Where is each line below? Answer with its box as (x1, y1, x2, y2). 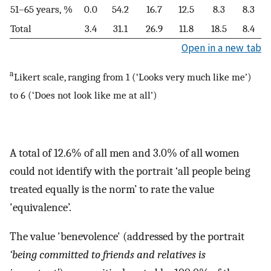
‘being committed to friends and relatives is (10, 248, 206, 262)
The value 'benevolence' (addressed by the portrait (10, 230, 244, 244)
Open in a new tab (181, 41, 261, 55)
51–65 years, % (10, 3, 73, 16)
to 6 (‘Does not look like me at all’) (10, 88, 157, 101)
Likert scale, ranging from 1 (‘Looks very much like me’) (14, 70, 252, 83)
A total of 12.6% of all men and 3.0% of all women (10, 146, 240, 160)
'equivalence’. (10, 200, 71, 214)
